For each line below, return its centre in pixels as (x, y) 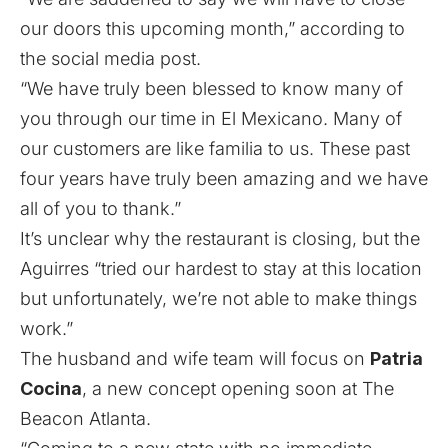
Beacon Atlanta (83, 419)
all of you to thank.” (100, 209)
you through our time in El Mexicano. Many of (211, 119)
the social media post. (110, 59)
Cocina (51, 389)
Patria (396, 359)
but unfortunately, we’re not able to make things (218, 299)
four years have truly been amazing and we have (224, 179)
